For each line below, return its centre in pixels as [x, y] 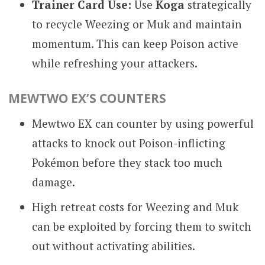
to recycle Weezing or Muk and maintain [137, 24]
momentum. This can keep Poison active [135, 43]
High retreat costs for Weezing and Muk [135, 207]
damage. [53, 182]
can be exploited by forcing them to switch [141, 227]
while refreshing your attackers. [114, 63]
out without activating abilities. [113, 246]
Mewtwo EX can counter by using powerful [143, 123]
